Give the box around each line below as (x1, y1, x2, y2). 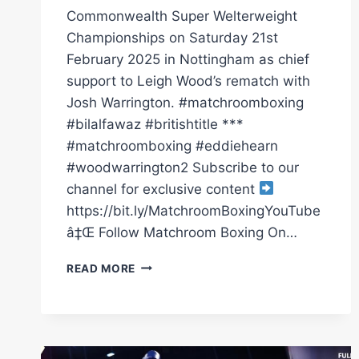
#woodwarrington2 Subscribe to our (67, 159, 299, 175)
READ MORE (67, 261, 136, 275)
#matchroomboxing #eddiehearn (67, 137, 278, 154)
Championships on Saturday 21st (67, 29, 278, 46)
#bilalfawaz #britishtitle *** (67, 115, 244, 132)
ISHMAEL (135, 308, 188, 321)
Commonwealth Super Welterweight (67, 7, 297, 24)
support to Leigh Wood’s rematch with (67, 72, 310, 89)
